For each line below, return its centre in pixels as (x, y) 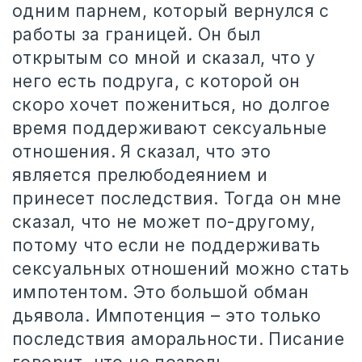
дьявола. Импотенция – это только (167, 316)
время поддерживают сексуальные (169, 128)
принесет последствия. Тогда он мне (177, 198)
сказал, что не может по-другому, (164, 222)
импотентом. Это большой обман (161, 292)
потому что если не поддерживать (166, 245)
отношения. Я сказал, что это (142, 152)
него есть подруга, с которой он (156, 81)
